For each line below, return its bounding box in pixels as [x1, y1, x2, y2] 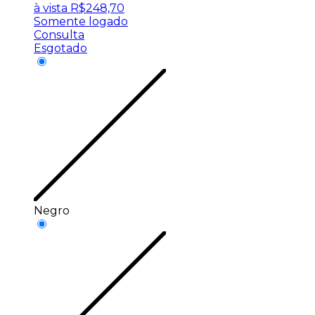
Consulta [34, 28, 84, 42]
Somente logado [34, 15, 128, 29]
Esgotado [34, 41, 87, 56]
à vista [34, 1, 67, 15]
